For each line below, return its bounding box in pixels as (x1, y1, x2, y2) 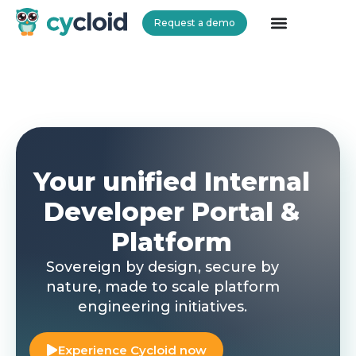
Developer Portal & (44, 196, 300, 227)
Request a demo (154, 17, 236, 29)
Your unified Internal (33, 166, 311, 197)
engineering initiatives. (78, 298, 248, 315)
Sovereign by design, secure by (46, 258, 280, 276)
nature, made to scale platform (45, 278, 280, 296)
